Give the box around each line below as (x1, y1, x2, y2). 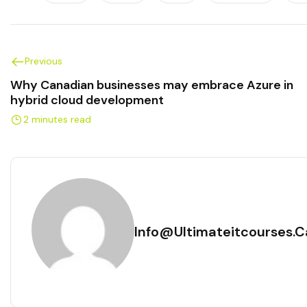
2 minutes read (23, 113, 91, 126)
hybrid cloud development (10, 92, 164, 109)
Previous (25, 55, 62, 68)
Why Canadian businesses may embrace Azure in (10, 77, 293, 94)
